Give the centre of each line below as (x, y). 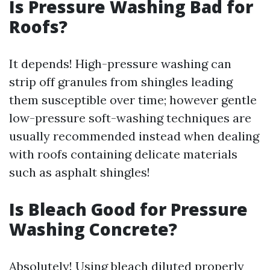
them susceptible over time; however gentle (133, 100)
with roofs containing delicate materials (123, 154)
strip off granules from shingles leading (121, 82)
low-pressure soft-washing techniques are (130, 118)
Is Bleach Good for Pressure (128, 209)
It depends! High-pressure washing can (120, 64)
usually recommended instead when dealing (134, 136)
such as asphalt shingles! (80, 172)
